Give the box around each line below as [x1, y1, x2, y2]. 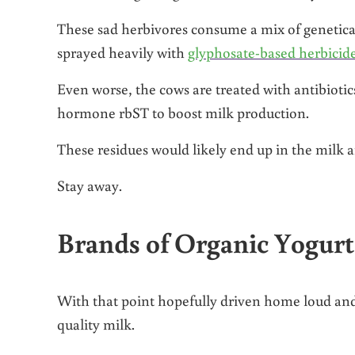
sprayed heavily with [57, 42, 188, 63]
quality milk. [57, 313, 135, 334]
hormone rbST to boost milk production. [57, 102, 309, 123]
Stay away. [57, 175, 122, 196]
